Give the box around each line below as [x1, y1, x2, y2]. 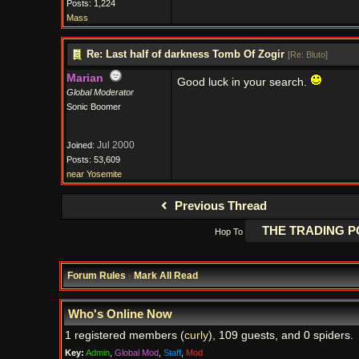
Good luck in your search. [176, 76, 310, 88]
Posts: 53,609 [66, 155, 120, 164]
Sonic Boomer [66, 102, 121, 111]
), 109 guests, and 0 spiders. [208, 329, 353, 341]
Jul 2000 [96, 139, 135, 151]
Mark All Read [133, 270, 198, 281]
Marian [66, 72, 103, 84]
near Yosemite [66, 169, 122, 179]
